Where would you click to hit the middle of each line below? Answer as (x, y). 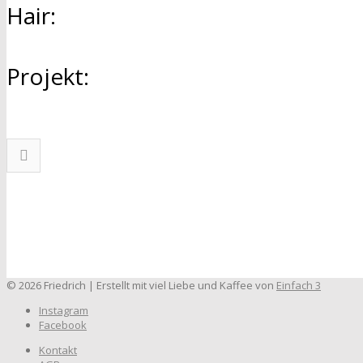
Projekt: (48, 77)
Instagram (64, 310)
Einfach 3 (299, 285)
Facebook (63, 325)
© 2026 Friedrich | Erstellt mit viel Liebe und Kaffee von (141, 285)
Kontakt (58, 350)
